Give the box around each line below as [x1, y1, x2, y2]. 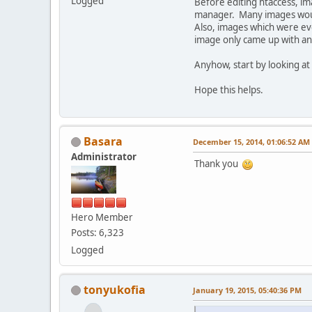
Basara [84, 133, 123, 149]
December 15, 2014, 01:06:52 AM [193, 136, 310, 147]
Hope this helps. [194, 83, 263, 96]
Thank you [194, 157, 242, 170]
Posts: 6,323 [71, 226, 124, 239]
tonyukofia [84, 281, 146, 297]
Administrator [71, 150, 136, 163]
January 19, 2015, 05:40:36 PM [193, 284, 302, 295]
